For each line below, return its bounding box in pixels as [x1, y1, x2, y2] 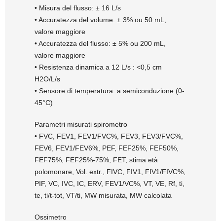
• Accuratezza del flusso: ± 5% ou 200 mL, [35, 39, 166, 48]
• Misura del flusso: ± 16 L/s [35, 4, 121, 12]
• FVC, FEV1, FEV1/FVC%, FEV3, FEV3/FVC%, [35, 132, 183, 141]
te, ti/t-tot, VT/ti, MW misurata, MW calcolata [35, 191, 172, 200]
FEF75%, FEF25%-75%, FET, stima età [35, 156, 158, 164]
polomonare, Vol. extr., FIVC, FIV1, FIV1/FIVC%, [35, 168, 185, 176]
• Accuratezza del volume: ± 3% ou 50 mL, [35, 16, 166, 24]
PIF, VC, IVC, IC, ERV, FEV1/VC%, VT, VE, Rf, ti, [35, 180, 184, 188]
